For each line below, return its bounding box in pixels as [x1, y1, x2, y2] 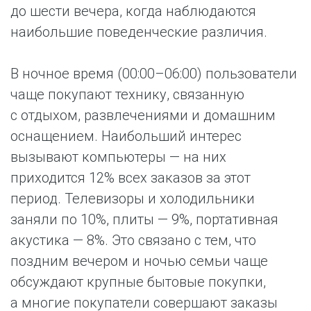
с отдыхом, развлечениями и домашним [10, 107, 276, 124]
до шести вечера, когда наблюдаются [10, 3, 256, 19]
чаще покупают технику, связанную [10, 86, 244, 103]
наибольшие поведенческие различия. [10, 24, 267, 40]
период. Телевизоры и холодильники [10, 190, 255, 207]
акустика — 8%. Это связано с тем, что [10, 232, 256, 249]
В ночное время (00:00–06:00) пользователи [10, 65, 297, 82]
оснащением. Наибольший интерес [10, 128, 242, 144]
